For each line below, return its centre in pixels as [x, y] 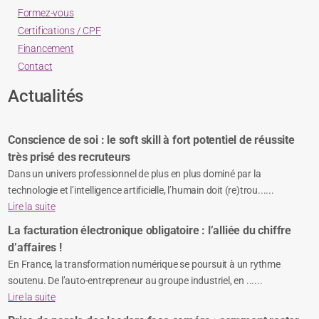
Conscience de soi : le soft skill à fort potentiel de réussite [151, 140]
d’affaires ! [35, 248]
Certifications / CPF [59, 31]
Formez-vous [46, 13]
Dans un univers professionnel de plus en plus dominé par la [135, 174]
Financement [46, 49]
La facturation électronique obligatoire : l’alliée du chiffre [150, 231]
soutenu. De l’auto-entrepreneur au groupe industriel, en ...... [135, 281]
